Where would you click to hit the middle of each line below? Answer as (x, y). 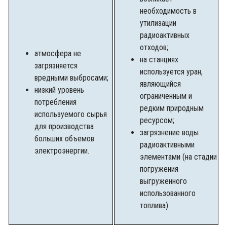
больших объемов (64, 138)
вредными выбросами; (71, 78)
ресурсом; (157, 120)
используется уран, (171, 71)
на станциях (159, 59)
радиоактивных (165, 35)
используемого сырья (71, 114)
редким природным (172, 108)
